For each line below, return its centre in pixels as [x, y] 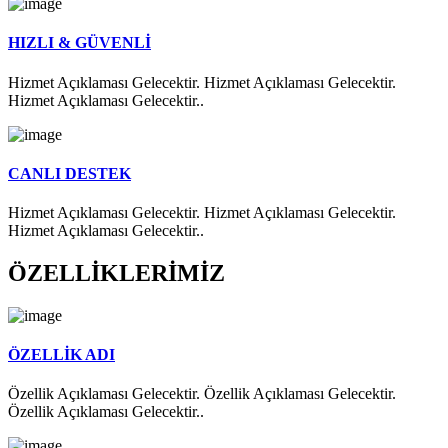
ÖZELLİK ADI [61, 355]
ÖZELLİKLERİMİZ [116, 273]
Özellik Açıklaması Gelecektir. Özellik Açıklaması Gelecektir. [202, 394]
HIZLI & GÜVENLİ [79, 43]
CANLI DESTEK [69, 173]
